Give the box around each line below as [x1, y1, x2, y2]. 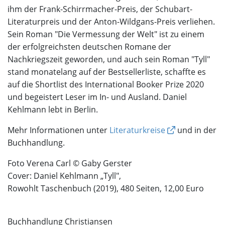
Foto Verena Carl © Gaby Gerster [8, 158, 132, 169]
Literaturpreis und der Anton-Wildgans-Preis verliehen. [8, 16, 215, 28]
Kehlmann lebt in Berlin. [8, 104, 98, 116]
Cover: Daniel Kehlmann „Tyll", [8, 170, 121, 182]
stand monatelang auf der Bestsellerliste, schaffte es [8, 66, 206, 78]
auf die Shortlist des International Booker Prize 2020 [8, 79, 204, 90]
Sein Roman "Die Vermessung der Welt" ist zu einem [8, 29, 204, 40]
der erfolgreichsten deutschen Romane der [8, 41, 171, 53]
